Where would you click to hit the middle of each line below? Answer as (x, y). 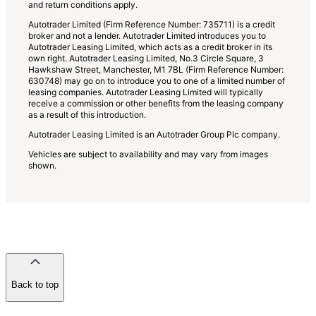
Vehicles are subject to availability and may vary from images (148, 154)
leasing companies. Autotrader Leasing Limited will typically (146, 92)
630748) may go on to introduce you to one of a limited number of (157, 80)
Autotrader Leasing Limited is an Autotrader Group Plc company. (154, 134)
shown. (42, 165)
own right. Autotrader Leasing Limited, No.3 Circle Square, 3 (146, 58)
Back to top (35, 285)
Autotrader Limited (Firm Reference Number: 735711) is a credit (152, 24)
